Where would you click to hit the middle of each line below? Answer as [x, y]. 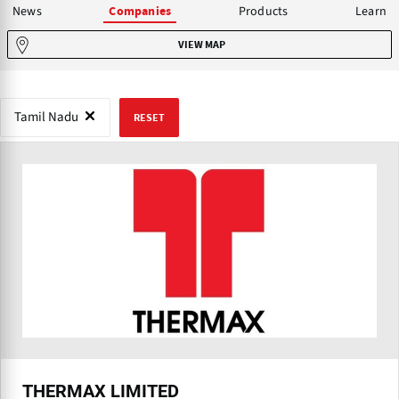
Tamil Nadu [46, 117]
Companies [140, 11]
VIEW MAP [202, 44]
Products [263, 11]
